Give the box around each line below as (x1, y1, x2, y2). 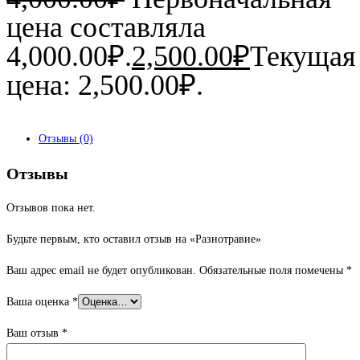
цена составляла (6, 10, 206, 43)
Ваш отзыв (6, 327, 62, 340)
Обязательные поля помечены (199, 264, 346, 277)
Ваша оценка (6, 296, 72, 309)
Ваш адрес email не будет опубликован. (6, 264, 196, 277)
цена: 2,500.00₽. (6, 68, 203, 101)
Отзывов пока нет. (6, 202, 96, 215)
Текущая (250, 39, 356, 72)
